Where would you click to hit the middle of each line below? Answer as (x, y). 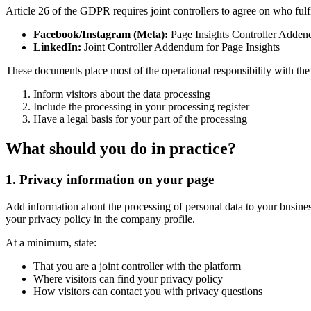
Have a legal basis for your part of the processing (140, 119)
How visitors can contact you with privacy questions (148, 291)
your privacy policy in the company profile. (100, 219)
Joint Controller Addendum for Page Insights (180, 47)
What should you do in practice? (121, 149)
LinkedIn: (57, 47)
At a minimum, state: (51, 242)
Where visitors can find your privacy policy (128, 278)
